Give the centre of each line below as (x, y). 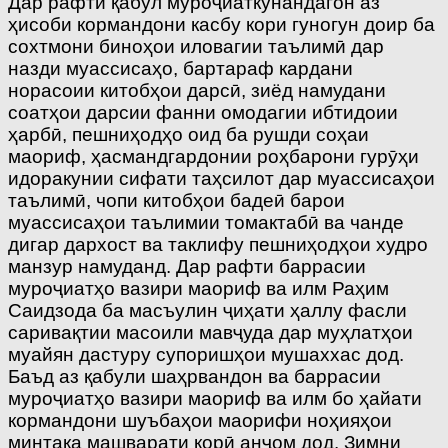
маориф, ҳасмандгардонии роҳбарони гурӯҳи (213, 156)
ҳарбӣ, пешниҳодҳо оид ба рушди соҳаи (188, 134)
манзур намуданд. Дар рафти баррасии (187, 266)
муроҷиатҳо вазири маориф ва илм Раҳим (198, 288)
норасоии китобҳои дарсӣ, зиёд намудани (197, 90)
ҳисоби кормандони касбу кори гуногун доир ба (221, 24)
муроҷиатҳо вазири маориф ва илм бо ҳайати (215, 398)
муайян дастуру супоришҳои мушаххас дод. (206, 354)
